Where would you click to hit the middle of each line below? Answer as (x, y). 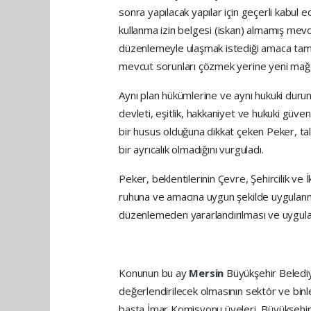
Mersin (208, 273)
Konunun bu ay (154, 273)
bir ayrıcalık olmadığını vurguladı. (191, 150)
